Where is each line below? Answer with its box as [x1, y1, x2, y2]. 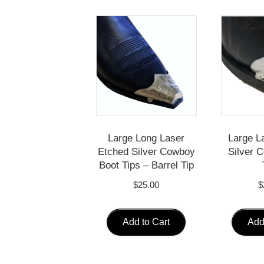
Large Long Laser [108, 132, 185, 144]
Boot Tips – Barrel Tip [98, 159, 194, 171]
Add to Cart [123, 216, 170, 227]
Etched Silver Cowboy [97, 146, 195, 157]
